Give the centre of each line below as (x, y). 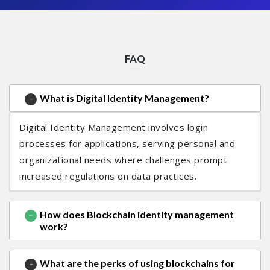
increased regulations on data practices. (108, 176)
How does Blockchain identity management (137, 215)
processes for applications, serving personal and (127, 144)
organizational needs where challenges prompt (123, 160)
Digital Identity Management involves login (114, 127)
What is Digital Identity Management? (124, 98)
